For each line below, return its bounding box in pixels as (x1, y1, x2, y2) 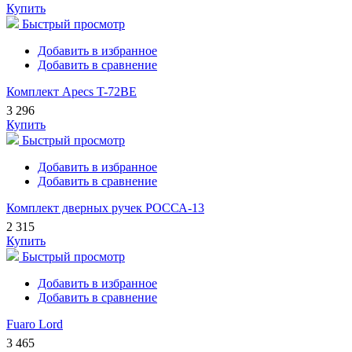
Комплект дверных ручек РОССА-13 (6, 201, 204, 215)
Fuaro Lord (6, 317, 63, 332)
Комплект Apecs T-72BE (6, 85, 137, 99)
